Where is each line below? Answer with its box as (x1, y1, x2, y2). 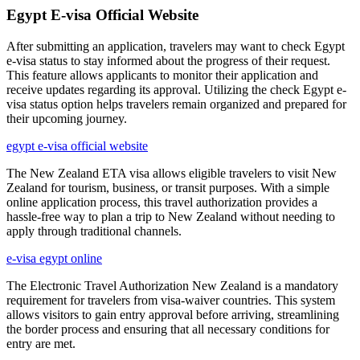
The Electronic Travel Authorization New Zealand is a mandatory (6, 279, 338, 292)
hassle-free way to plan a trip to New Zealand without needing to (6, 210, 335, 223)
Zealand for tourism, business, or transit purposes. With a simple (6, 181, 329, 194)
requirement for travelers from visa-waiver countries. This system (6, 293, 335, 307)
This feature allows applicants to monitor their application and (6, 68, 318, 82)
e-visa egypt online (6, 252, 102, 265)
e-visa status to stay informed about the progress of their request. (6, 54, 330, 67)
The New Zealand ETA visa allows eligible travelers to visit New (6, 166, 337, 180)
